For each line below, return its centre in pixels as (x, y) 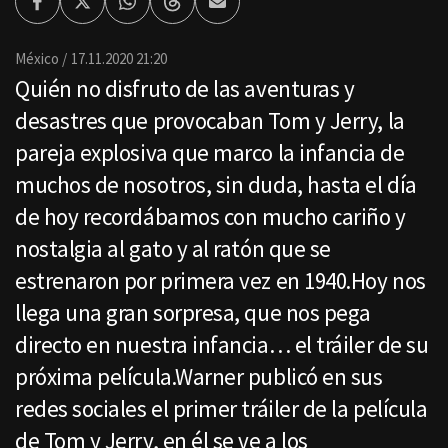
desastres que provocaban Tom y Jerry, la (210, 121)
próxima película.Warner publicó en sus (199, 377)
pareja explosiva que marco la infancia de (210, 153)
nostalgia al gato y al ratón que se (173, 249)
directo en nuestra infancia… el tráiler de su (222, 345)
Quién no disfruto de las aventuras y (185, 89)
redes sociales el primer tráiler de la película (221, 409)
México (37, 59)
